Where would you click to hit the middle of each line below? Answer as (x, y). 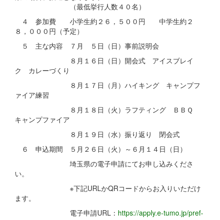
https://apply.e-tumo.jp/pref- (161, 213)
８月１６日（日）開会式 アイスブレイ (104, 61)
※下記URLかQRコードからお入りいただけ (108, 188)
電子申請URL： (66, 213)
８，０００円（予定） (49, 31)
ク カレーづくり (42, 70)
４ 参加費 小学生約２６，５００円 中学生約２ (104, 21)
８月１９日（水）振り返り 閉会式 (97, 134)
